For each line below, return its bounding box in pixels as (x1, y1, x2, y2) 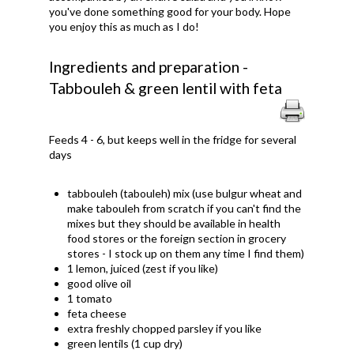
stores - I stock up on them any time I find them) (67, 246, 305, 260)
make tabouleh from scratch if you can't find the (67, 201, 302, 215)
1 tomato (67, 291, 113, 305)
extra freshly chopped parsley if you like (67, 321, 262, 335)
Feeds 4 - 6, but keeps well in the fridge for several (49, 132, 297, 146)
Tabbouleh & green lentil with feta (49, 78, 283, 97)
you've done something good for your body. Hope (49, 4, 292, 18)
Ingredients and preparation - (49, 57, 249, 76)
